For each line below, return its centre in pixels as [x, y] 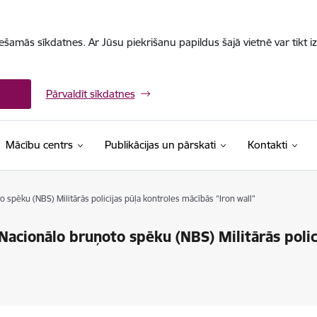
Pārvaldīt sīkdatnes [90, 94]
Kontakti [267, 145]
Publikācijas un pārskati [160, 145]
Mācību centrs [39, 145]
